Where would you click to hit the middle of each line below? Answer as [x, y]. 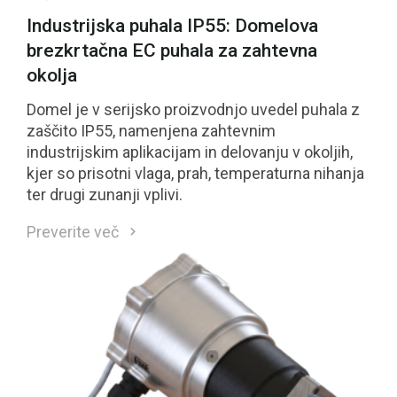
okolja [52, 75]
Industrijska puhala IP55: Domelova [172, 25]
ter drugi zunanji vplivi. [105, 194]
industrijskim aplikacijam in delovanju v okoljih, [190, 152]
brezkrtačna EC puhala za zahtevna [172, 50]
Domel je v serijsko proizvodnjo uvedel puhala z [193, 109]
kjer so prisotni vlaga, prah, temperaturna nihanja [195, 173]
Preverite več [73, 231]
